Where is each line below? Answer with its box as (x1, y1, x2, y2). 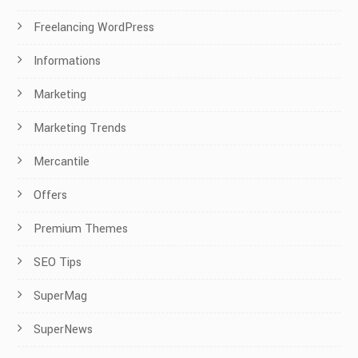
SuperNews (34, 321, 93, 339)
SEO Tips (34, 254, 82, 272)
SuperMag (34, 288, 88, 305)
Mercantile (34, 153, 90, 171)
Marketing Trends (34, 120, 127, 137)
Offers (34, 187, 68, 205)
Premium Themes (34, 221, 129, 238)
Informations (34, 53, 101, 70)
